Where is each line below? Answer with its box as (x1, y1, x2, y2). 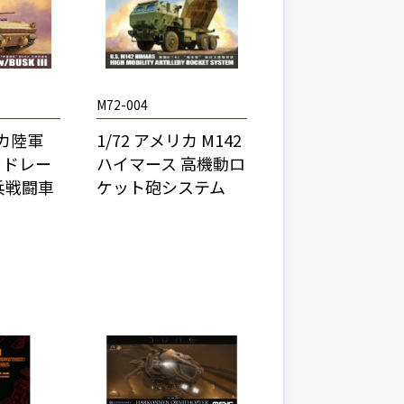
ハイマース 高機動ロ (96, 151, 245, 176)
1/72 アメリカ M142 (96, 128, 242, 152)
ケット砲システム (96, 175, 225, 199)
